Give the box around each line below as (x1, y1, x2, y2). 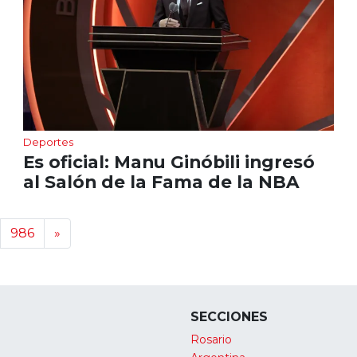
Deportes (22, 135, 73, 148)
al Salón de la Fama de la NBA (22, 171, 300, 192)
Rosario (190, 331, 232, 347)
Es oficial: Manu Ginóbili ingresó (22, 151, 315, 172)
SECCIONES (190, 308, 268, 324)
